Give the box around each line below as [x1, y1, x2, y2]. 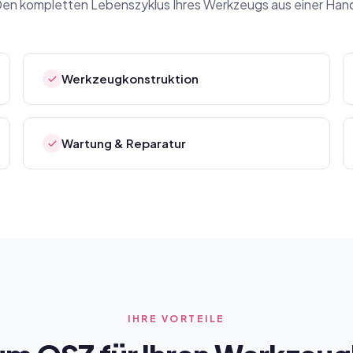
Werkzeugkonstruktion [61, 71, 199, 86]
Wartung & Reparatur [61, 136, 187, 150]
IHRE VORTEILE [128, 313, 225, 325]
